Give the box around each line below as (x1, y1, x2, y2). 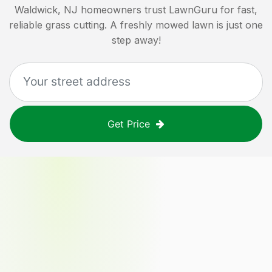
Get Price (107, 117, 150, 130)
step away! (111, 33, 161, 46)
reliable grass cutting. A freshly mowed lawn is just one (9, 18, 263, 31)
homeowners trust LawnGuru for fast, (81, 3, 257, 16)
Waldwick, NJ (15, 3, 78, 16)
